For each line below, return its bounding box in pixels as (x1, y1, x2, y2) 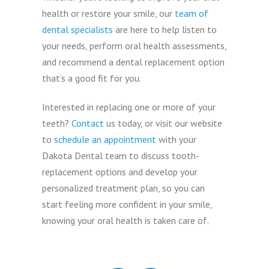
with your (156, 133, 197, 145)
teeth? (42, 116, 72, 129)
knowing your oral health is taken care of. (42, 214, 210, 226)
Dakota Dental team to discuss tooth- (42, 149, 200, 162)
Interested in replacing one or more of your (42, 100, 216, 113)
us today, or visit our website (104, 116, 223, 129)
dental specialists (42, 23, 113, 35)
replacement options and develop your (42, 165, 198, 178)
